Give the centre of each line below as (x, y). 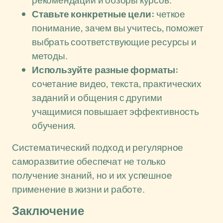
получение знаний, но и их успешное (92, 175)
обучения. (54, 125)
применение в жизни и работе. (78, 189)
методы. (50, 56)
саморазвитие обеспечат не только (89, 161)
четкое (170, 14)
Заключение (48, 211)
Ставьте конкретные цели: (93, 14)
